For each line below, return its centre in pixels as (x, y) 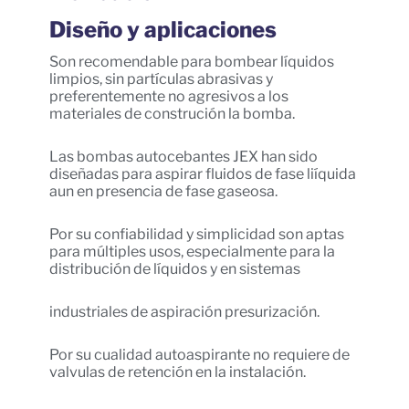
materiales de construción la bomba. (172, 114)
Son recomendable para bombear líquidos (191, 62)
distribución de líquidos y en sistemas (174, 269)
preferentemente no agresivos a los (168, 97)
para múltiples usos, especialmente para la (192, 252)
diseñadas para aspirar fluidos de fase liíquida (202, 174)
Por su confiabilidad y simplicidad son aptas (196, 235)
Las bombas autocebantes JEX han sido (183, 157)
